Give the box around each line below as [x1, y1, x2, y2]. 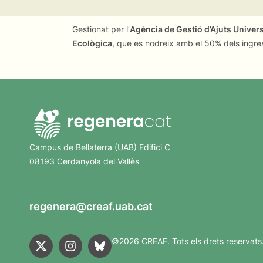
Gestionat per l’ [72, 23, 130, 34]
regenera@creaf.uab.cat [29, 200, 153, 213]
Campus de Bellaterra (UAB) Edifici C [29, 142, 175, 153]
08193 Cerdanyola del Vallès [29, 156, 139, 167]
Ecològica [72, 38, 112, 48]
